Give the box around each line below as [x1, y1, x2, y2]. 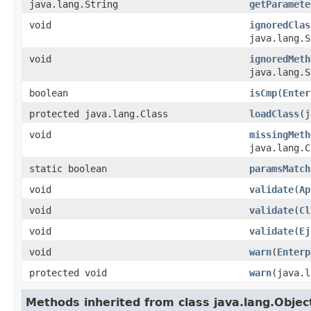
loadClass [249, 108, 299, 119]
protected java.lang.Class [29, 108, 168, 119]
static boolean [29, 162, 107, 174]
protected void [29, 267, 107, 278]
